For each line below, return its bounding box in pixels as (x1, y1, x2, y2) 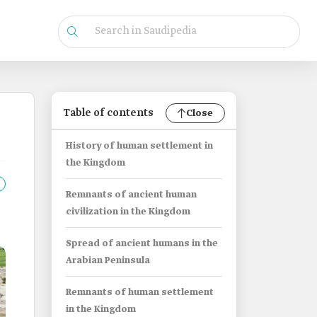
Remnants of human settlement (66, 287, 214, 299)
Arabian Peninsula (66, 255, 150, 267)
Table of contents (63, 106, 154, 120)
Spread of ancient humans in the (66, 238, 218, 250)
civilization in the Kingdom (66, 206, 190, 218)
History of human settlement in (66, 140, 213, 152)
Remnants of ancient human (66, 189, 197, 201)
